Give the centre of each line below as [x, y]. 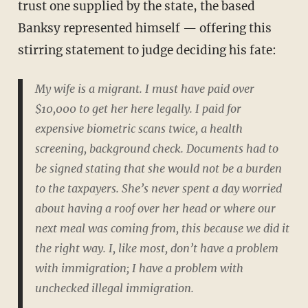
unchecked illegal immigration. [114, 288]
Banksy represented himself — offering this [144, 29]
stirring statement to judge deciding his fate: [147, 51]
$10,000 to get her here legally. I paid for [138, 109]
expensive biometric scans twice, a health [139, 129]
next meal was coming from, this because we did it [162, 229]
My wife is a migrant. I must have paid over [144, 89]
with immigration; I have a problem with [139, 268]
